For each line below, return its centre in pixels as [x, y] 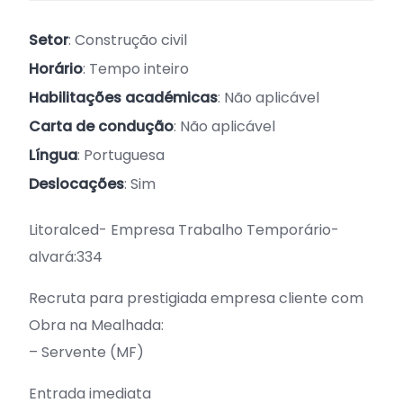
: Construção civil [128, 40]
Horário [56, 69]
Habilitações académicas [123, 98]
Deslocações [76, 184]
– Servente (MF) [86, 352]
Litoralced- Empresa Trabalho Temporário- [184, 230]
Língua [53, 155]
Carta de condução [101, 126]
